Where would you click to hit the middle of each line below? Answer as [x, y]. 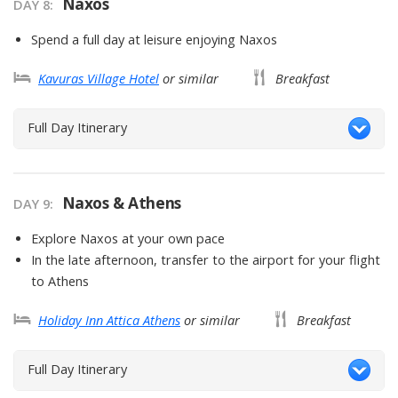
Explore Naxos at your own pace [128, 238]
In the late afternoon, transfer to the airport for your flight [206, 259]
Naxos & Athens [121, 202]
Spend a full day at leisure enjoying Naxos [154, 39]
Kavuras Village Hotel [99, 78]
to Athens [60, 281]
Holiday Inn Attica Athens [109, 320]
